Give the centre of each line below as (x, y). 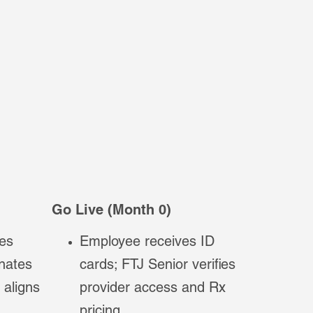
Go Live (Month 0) (113, 212)
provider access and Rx (152, 289)
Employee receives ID (147, 243)
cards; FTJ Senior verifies (157, 266)
